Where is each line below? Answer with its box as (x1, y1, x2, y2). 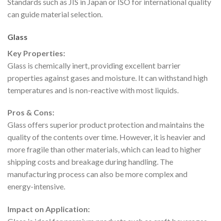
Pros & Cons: (7, 108, 54, 117)
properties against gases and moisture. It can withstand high (7, 73, 208, 82)
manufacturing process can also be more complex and (7, 169, 187, 179)
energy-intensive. (7, 182, 65, 191)
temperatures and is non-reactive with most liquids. (7, 85, 179, 95)
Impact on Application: (7, 204, 90, 214)
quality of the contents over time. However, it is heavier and (7, 132, 205, 142)
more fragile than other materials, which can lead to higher (7, 145, 201, 154)
